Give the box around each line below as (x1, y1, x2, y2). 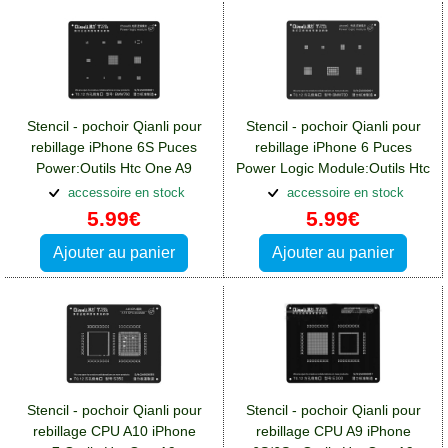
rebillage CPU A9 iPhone (255, 423, 411, 440)
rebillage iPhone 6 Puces (254, 138, 412, 155)
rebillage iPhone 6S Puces (31, 138, 197, 155)
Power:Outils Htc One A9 (36, 159, 192, 176)
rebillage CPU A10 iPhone (32, 423, 196, 440)
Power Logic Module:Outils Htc (236, 159, 430, 176)
